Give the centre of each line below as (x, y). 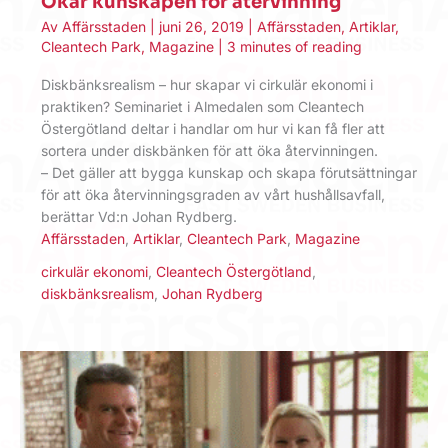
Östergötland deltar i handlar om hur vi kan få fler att (213, 128)
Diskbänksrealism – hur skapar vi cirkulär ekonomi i (207, 84)
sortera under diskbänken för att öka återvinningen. (209, 150)
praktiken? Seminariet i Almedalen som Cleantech (202, 106)
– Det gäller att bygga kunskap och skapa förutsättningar (229, 172)
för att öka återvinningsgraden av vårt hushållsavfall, (213, 194)
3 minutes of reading (294, 46)
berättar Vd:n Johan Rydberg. (139, 216)
